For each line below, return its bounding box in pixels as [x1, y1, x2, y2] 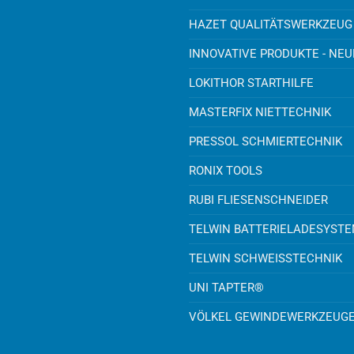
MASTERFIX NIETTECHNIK [189, 105, 331, 120]
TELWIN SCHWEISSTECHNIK [189, 251, 342, 266]
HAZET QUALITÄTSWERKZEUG [189, 17, 352, 32]
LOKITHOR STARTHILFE [189, 76, 314, 91]
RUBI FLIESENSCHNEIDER [189, 193, 328, 208]
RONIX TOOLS [189, 164, 262, 179]
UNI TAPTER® [189, 281, 264, 296]
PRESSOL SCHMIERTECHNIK [189, 134, 342, 149]
